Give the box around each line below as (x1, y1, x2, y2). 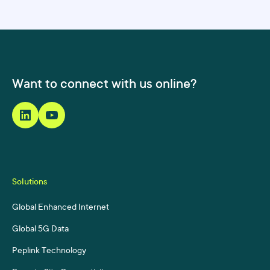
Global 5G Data (12, 225, 69, 235)
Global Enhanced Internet (12, 203, 109, 213)
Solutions (12, 178, 47, 188)
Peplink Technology (12, 246, 86, 257)
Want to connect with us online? (12, 78, 196, 93)
